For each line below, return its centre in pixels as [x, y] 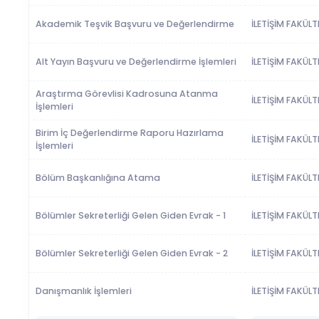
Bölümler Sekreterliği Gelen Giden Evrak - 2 [132, 253]
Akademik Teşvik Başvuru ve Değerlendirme [135, 23]
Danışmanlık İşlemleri [84, 291]
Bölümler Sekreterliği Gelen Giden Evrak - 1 [131, 215]
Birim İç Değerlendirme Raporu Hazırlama [130, 132]
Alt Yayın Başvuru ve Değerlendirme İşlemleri [136, 61]
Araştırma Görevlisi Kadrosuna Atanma [127, 93]
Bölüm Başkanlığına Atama [98, 177]
